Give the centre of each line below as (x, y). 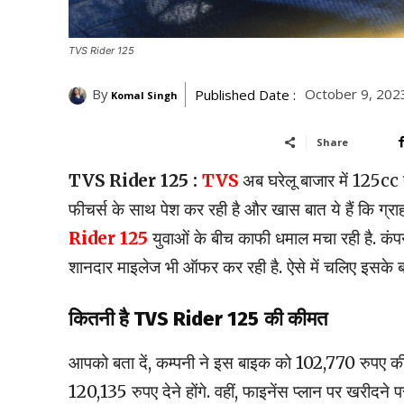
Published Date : (245, 95)
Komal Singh (144, 96)
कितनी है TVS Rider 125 (164, 319)
